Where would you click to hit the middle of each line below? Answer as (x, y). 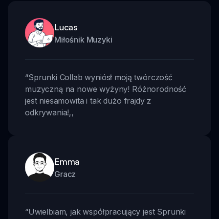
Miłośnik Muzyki (83, 40)
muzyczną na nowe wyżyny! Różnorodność (106, 89)
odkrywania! (47, 113)
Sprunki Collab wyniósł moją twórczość (100, 77)
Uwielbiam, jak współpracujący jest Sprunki (107, 212)
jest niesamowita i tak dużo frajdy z (88, 101)
